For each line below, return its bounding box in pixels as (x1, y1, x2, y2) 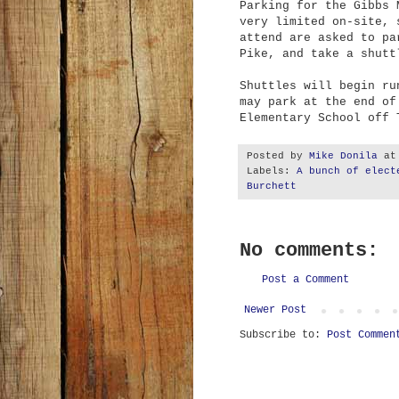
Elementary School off (240, 110, 396, 125)
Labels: (247, 165, 297, 176)
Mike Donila (309, 150, 378, 161)
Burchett (247, 180, 297, 191)
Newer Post (244, 303, 306, 316)
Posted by (247, 150, 309, 161)
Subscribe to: (240, 328, 327, 341)
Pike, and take (240, 46, 339, 61)
